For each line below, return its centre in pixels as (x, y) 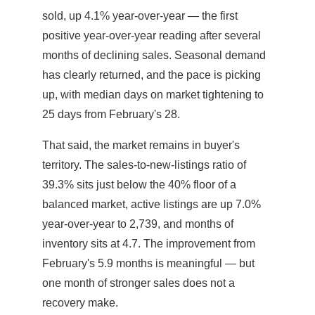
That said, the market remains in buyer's (141, 146)
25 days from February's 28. (111, 115)
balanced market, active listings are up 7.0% (152, 205)
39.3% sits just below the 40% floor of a (139, 185)
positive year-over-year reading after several (152, 36)
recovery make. (80, 303)
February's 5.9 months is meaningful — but (148, 264)
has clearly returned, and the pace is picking (152, 75)
